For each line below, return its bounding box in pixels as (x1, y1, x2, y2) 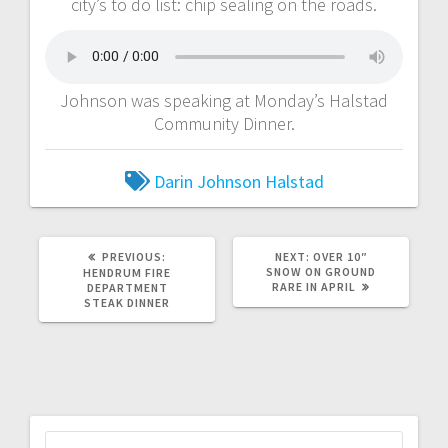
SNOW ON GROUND (266, 263, 376, 279)
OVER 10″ (312, 248, 368, 264)
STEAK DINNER (84, 294, 170, 310)
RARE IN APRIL (272, 278, 356, 294)
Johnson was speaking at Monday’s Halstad (60, 88, 388, 112)
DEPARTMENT (86, 279, 168, 295)
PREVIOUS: (102, 248, 166, 264)
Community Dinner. (153, 111, 295, 135)
